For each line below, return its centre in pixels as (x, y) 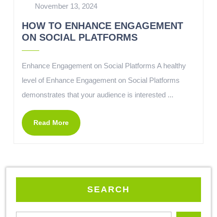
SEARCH (108, 189)
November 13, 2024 (66, 6)
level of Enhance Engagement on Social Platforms (101, 80)
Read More (51, 123)
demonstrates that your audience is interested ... (98, 95)
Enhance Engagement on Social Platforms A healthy (104, 66)
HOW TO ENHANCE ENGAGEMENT (102, 26)
